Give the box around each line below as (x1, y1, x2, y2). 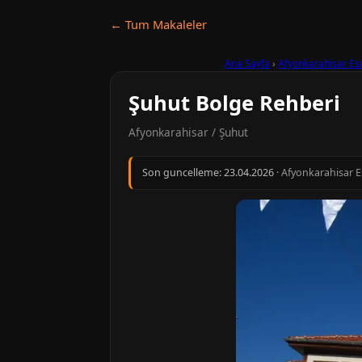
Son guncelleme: (142, 166, 224, 179)
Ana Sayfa (225, 57, 270, 70)
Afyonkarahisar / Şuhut (128, 124, 248, 140)
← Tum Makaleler (110, 16, 207, 32)
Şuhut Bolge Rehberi (128, 89, 340, 117)
